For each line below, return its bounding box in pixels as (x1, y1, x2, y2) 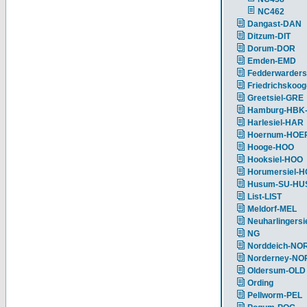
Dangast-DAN (247, 19, 302, 29)
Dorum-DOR (247, 44, 295, 53)
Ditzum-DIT (247, 32, 291, 41)
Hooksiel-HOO (247, 155, 303, 164)
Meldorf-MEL (247, 204, 297, 214)
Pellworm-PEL (247, 291, 302, 300)
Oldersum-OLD (247, 266, 306, 275)
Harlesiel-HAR (247, 118, 304, 127)
